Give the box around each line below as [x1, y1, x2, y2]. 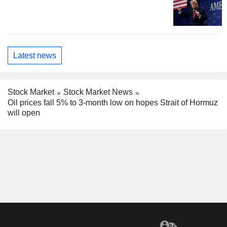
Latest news [13, 51, 56, 60]
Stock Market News [63, 88, 133, 97]
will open [8, 108, 40, 117]
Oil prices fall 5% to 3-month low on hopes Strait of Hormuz [8, 98, 218, 107]
